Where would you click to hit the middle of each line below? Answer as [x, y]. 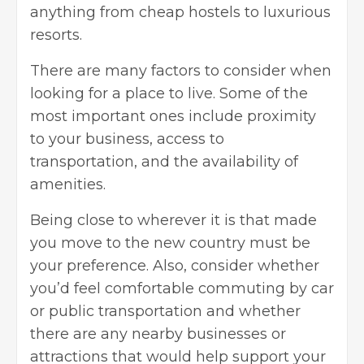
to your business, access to [127, 139]
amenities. [68, 184]
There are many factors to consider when [181, 70]
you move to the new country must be [170, 243]
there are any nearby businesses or [158, 334]
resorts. [56, 35]
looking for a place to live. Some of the [169, 93]
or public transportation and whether [165, 311]
